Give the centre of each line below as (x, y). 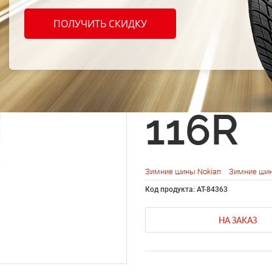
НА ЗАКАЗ (238, 221)
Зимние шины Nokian (184, 172)
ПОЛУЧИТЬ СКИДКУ (100, 24)
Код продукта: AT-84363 (186, 190)
